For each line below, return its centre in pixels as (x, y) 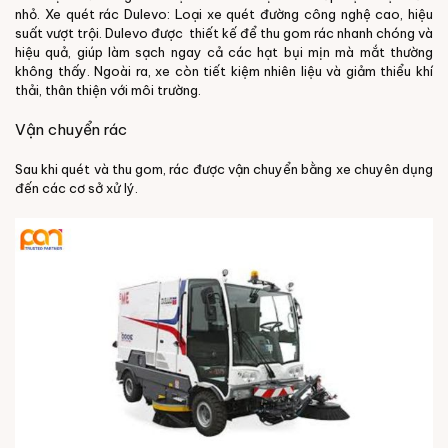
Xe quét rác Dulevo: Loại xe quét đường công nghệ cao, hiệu (238, 14)
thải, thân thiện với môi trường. (108, 90)
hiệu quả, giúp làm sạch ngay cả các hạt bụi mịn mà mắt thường (224, 52)
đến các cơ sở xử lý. (76, 187)
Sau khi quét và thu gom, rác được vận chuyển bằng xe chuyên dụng (224, 168)
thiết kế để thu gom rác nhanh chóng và (311, 33)
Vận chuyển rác (71, 130)
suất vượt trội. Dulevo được (100, 33)
